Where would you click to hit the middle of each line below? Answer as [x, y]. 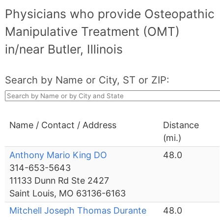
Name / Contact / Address [63, 125]
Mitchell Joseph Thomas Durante [78, 211]
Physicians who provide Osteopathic [110, 14]
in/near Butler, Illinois [64, 49]
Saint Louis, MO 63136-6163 [68, 193]
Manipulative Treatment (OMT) [93, 32]
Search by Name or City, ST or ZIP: [87, 80]
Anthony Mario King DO [58, 155]
